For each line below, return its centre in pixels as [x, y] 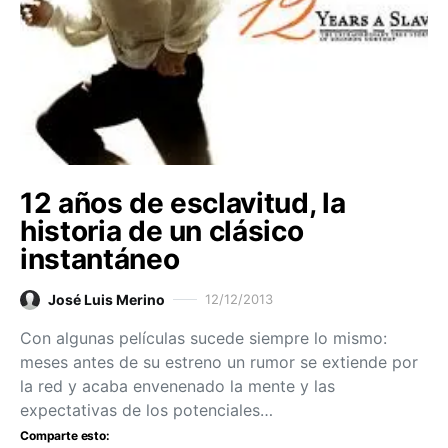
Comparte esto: [65, 436]
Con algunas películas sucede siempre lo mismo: [203, 338]
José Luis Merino [106, 300]
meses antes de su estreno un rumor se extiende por [219, 362]
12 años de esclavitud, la [183, 203]
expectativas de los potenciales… [146, 410]
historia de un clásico [162, 231]
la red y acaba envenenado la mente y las [177, 386]
